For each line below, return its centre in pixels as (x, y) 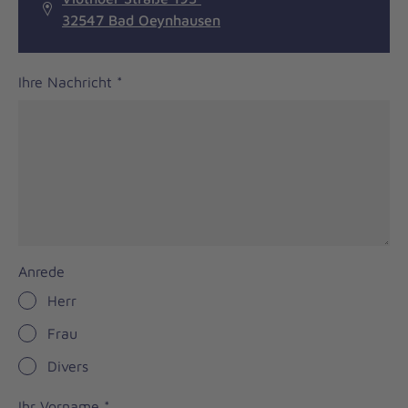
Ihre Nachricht (67, 82)
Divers (68, 366)
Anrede (41, 271)
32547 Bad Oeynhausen (141, 20)
